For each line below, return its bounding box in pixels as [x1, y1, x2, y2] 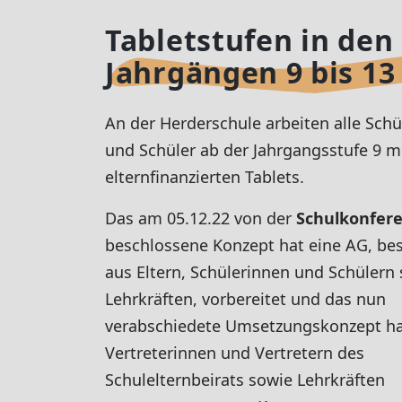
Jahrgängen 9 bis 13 [105, 53, 396, 92]
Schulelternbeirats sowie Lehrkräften [105, 369, 385, 390]
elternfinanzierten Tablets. [105, 166, 304, 188]
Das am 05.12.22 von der [105, 207, 296, 229]
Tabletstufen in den [105, 21, 394, 59]
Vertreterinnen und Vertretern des [105, 342, 364, 363]
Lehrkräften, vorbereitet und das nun [105, 288, 386, 310]
